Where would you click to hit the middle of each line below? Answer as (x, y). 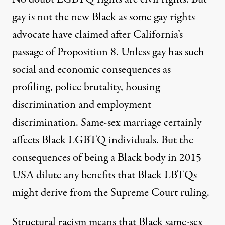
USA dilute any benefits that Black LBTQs (104, 175)
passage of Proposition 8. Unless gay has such (108, 52)
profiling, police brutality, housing (86, 87)
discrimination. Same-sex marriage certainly (107, 122)
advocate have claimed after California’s (97, 34)
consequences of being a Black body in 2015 (107, 157)
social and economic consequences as (91, 70)
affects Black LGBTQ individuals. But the (103, 140)
